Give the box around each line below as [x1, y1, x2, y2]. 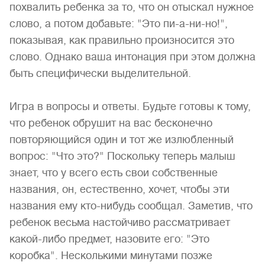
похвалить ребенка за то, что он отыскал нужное [9, 1, 254, 13]
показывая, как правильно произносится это [9, 34, 234, 46]
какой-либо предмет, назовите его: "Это [9, 233, 209, 245]
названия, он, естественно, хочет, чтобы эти [9, 183, 230, 195]
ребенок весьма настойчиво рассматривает [9, 216, 230, 228]
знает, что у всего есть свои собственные [9, 167, 218, 179]
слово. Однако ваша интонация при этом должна [9, 51, 256, 63]
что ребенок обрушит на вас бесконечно [9, 117, 212, 129]
